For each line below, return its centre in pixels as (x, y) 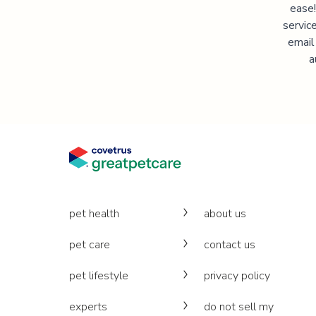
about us (225, 214)
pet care (90, 245)
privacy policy (237, 276)
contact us (230, 245)
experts (88, 307)
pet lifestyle (99, 276)
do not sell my (239, 307)
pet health (94, 214)
